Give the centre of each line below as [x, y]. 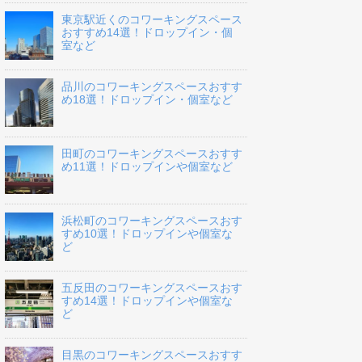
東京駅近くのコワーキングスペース [152, 20]
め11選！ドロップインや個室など [147, 167]
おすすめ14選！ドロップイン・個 [147, 33]
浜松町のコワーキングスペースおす [152, 221]
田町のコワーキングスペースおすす [152, 154]
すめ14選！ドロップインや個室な [147, 301]
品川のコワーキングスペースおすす [152, 87]
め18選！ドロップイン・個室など [147, 100]
